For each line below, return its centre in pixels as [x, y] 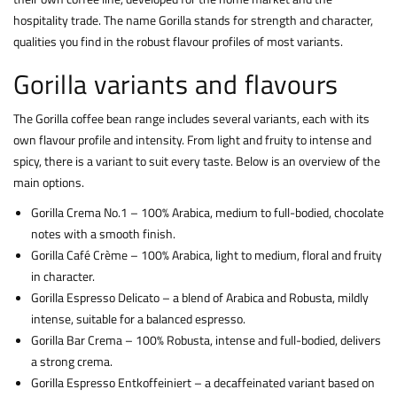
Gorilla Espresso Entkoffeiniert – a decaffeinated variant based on [203, 383]
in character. [63, 276]
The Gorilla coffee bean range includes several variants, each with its [191, 119]
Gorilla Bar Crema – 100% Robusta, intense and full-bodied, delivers [206, 340]
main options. [49, 183]
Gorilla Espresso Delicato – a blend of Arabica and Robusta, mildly [200, 298]
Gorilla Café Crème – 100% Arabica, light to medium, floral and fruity [206, 255]
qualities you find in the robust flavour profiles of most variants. [178, 42]
